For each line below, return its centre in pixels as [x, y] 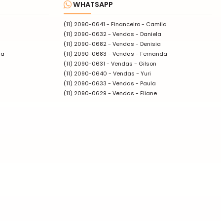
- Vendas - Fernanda [137, 54]
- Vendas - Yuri [129, 73]
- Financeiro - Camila [136, 24]
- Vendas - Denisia [134, 44]
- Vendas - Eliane [132, 93]
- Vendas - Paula [131, 83]
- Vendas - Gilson [131, 63]
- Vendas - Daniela [134, 34]
